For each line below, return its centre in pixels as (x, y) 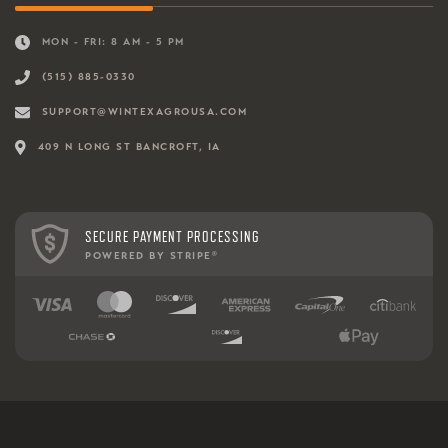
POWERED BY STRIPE (148, 255)
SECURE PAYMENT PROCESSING (172, 236)
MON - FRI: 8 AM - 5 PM (113, 41)
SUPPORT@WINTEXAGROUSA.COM (144, 111)
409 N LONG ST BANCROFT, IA (129, 146)
